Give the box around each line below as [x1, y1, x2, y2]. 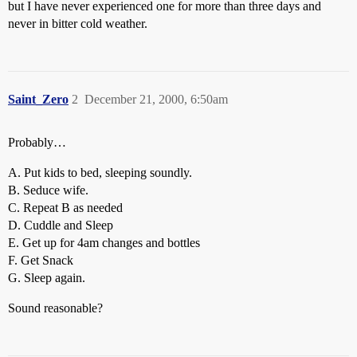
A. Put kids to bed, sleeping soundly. [8, 166, 192, 179]
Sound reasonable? [8, 301, 103, 315]
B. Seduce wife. [8, 183, 88, 197]
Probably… [8, 135, 66, 149]
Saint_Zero [8, 92, 69, 106]
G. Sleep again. [8, 271, 85, 284]
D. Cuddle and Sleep [8, 218, 113, 232]
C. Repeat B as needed [8, 201, 123, 214]
